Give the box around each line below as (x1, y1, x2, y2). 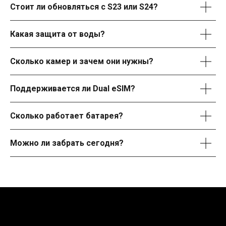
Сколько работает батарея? (10, 111, 123, 121)
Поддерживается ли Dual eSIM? (10, 84, 135, 93)
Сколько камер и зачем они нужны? (10, 56, 153, 66)
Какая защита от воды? (10, 29, 105, 39)
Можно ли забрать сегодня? (10, 138, 124, 148)
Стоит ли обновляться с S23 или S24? (10, 2, 158, 12)
